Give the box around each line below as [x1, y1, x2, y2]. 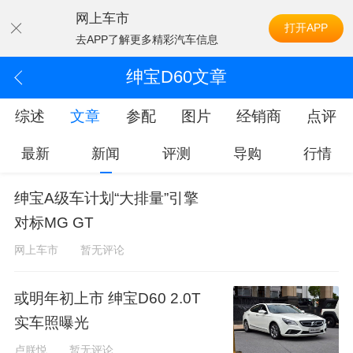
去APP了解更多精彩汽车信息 [75, 32, 218, 46]
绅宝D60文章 [125, 67, 227, 87]
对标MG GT [13, 214, 94, 232]
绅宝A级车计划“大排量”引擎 [13, 190, 199, 207]
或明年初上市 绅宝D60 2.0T [13, 289, 201, 307]
